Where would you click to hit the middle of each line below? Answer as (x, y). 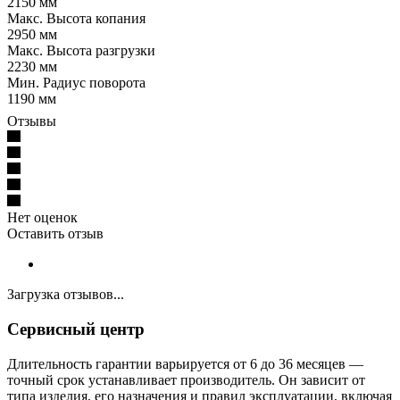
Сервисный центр (76, 329)
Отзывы (32, 121)
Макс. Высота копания (76, 19)
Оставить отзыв (55, 234)
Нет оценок (42, 218)
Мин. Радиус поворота (76, 83)
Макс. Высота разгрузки (81, 51)
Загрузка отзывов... (66, 295)
